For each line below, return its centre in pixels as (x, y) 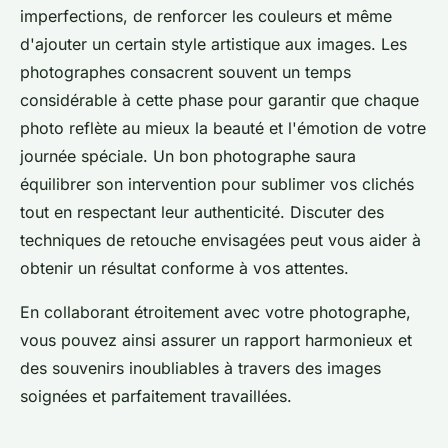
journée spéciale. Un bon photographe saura (188, 155)
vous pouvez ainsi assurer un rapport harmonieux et (216, 339)
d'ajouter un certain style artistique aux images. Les (213, 43)
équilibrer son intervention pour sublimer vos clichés (217, 183)
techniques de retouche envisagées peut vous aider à (220, 239)
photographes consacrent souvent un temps (185, 71)
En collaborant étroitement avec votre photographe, (215, 311)
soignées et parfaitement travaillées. (156, 395)
